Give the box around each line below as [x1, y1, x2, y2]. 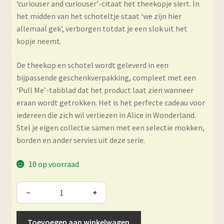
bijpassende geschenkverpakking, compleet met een [16, 72, 196, 82]
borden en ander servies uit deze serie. [16, 135, 145, 145]
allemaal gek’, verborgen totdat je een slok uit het [16, 23, 187, 34]
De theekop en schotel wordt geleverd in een [16, 60, 168, 70]
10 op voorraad [28, 158, 79, 169]
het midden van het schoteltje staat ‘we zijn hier [16, 11, 181, 21]
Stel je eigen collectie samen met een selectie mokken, [16, 122, 204, 132]
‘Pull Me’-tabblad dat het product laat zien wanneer [16, 85, 193, 95]
